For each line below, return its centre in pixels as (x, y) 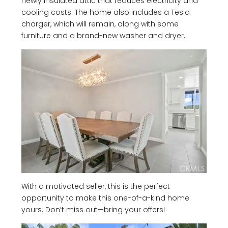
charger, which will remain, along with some (100, 24)
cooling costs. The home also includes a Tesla (106, 12)
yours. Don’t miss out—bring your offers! (93, 209)
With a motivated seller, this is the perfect (96, 186)
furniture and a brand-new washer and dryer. (103, 36)
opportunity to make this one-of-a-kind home (105, 198)
